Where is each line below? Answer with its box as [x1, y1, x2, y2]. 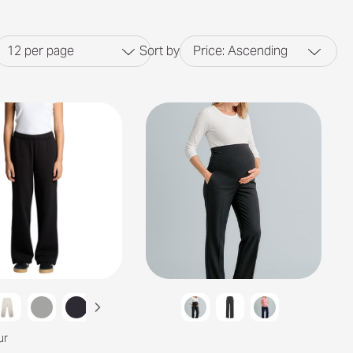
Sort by [139, 43, 180, 59]
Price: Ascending [193, 43, 288, 59]
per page [24, 43, 74, 59]
